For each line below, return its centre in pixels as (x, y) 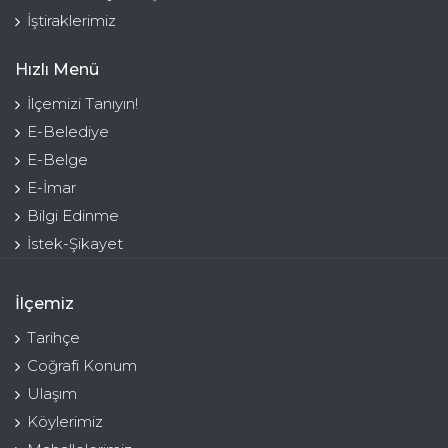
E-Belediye (68, 132)
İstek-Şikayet (75, 244)
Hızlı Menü (57, 70)
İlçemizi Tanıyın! (82, 104)
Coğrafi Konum (82, 366)
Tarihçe (53, 338)
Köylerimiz (65, 422)
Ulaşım (52, 394)
